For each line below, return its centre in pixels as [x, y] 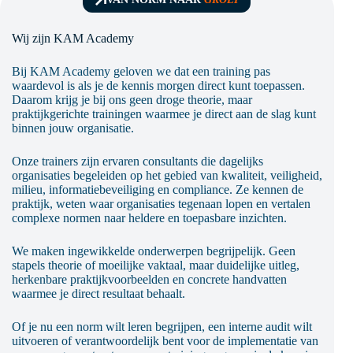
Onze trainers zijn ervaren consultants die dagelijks [137, 161]
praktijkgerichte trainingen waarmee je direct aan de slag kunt [163, 113]
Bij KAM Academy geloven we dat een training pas [141, 71]
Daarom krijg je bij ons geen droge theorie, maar [132, 99]
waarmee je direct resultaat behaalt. [98, 293]
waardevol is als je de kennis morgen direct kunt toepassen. [158, 85]
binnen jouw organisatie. [72, 128]
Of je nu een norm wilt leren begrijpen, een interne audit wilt [162, 326]
